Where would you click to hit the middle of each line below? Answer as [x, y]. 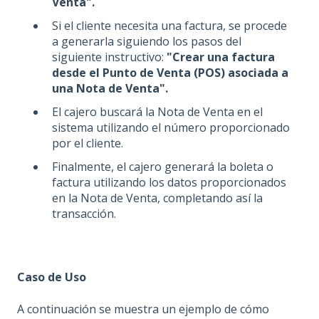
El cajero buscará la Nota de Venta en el [157, 112]
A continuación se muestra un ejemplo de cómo [143, 309]
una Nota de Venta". [110, 89]
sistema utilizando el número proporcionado [171, 128]
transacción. [84, 214]
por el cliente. [88, 143]
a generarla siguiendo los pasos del [147, 42]
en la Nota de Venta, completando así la [157, 198]
